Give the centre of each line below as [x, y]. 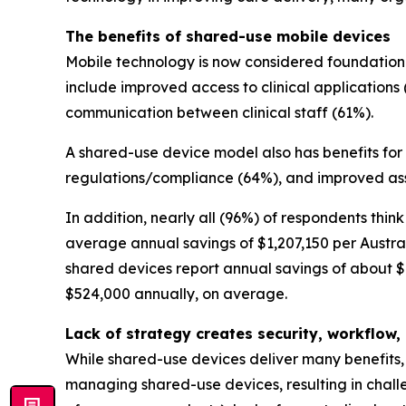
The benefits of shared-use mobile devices [228, 36]
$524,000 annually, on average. [176, 293]
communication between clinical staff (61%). [219, 112]
